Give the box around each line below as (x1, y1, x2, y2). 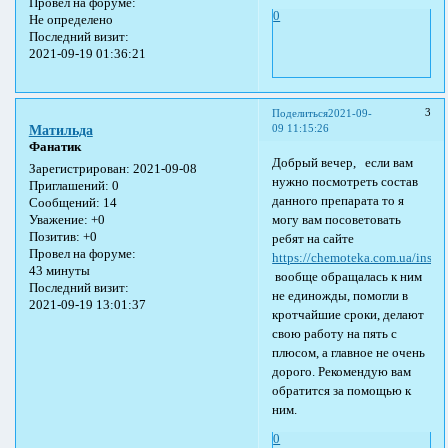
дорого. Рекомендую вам (272, 364, 412, 379)
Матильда (28, 122, 93, 139)
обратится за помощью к (272, 383, 412, 398)
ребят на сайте (272, 231, 358, 246)
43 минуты (28, 264, 90, 279)
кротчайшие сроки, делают (272, 307, 425, 322)
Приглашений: (28, 179, 109, 194)
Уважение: (28, 213, 88, 228)
